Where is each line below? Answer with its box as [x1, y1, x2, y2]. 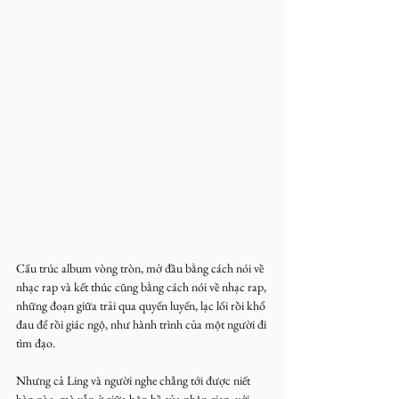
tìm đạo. [16, 335, 55, 351]
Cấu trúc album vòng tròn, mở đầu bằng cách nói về [16, 260, 266, 276]
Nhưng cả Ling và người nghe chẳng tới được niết [16, 372, 253, 388]
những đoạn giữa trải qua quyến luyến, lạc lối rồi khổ [16, 297, 268, 313]
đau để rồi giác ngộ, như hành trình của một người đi [16, 316, 269, 332]
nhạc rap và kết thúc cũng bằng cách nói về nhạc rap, [16, 279, 269, 295]
